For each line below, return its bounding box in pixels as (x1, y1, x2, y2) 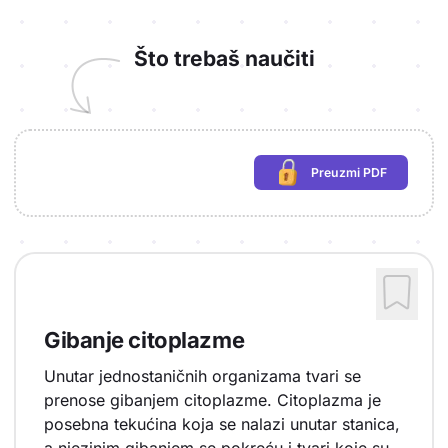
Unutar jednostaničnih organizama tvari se (44, 366, 361, 386)
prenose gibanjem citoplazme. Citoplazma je (44, 390, 381, 410)
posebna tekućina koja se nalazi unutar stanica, (44, 414, 400, 434)
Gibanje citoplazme (44, 326, 245, 353)
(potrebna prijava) (329, 172, 437, 187)
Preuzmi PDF (310, 165, 387, 180)
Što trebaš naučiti (133, 45, 315, 71)
